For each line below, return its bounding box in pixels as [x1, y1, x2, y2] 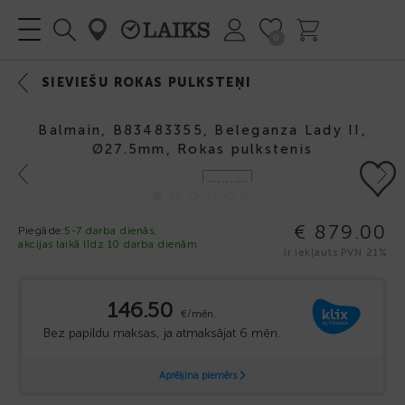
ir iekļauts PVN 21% [283, 246, 387, 259]
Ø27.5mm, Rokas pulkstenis [91, 141, 314, 157]
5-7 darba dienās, [64, 223, 157, 237]
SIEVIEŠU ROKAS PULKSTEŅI [42, 75, 252, 90]
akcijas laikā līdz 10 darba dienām [18, 237, 197, 250]
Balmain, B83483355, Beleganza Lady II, [38, 122, 367, 138]
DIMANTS [208, 178, 247, 190]
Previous [9, 166, 55, 181]
